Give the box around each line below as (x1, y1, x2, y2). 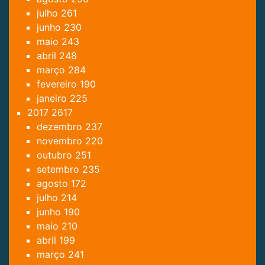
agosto (37, 177, 71, 189)
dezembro (37, 120, 85, 132)
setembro (37, 163, 82, 175)
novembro (37, 134, 85, 147)
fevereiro (37, 77, 80, 90)
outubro (37, 148, 75, 161)
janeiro (37, 92, 70, 104)
